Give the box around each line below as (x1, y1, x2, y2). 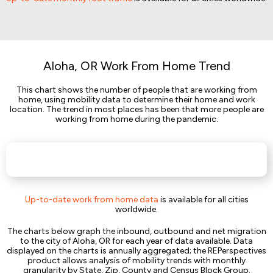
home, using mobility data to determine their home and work (18, 94, 255, 105)
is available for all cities (158, 194, 249, 205)
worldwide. (115, 204, 158, 214)
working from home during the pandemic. (55, 114, 218, 124)
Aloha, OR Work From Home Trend (43, 58, 230, 73)
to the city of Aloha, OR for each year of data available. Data (20, 236, 253, 246)
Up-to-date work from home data (24, 194, 158, 205)
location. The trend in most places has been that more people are (9, 104, 264, 115)
